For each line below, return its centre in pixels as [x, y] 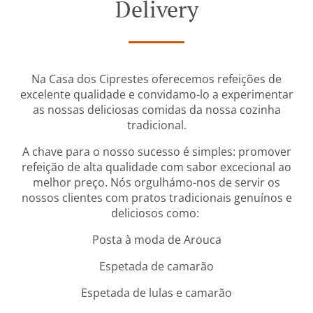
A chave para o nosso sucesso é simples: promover [156, 152]
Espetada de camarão [156, 266]
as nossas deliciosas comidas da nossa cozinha [156, 110]
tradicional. [156, 125]
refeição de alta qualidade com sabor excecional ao [156, 167]
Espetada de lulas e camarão [156, 293]
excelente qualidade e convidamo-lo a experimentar [156, 94]
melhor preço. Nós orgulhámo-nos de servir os [156, 182]
